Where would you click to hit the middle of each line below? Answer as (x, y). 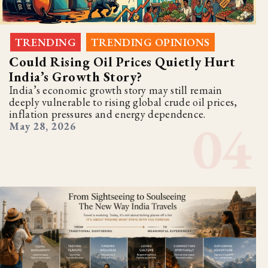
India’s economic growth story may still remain (116, 90)
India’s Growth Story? (76, 77)
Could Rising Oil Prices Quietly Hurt (122, 62)
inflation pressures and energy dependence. (107, 114)
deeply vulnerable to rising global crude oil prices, (123, 102)
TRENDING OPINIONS (150, 42)
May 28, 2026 (42, 126)
